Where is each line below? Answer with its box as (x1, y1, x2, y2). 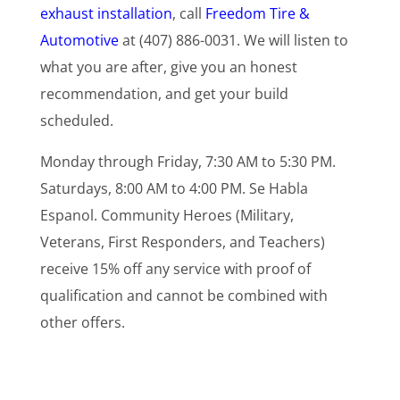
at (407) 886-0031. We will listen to (118, 29, 348, 50)
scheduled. (39, 110, 113, 130)
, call (171, 3, 205, 23)
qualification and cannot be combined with (39, 285, 328, 305)
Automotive (39, 29, 119, 50)
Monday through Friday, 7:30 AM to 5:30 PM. (39, 151, 336, 171)
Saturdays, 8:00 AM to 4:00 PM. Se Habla (39, 178, 308, 198)
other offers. (39, 312, 125, 332)
